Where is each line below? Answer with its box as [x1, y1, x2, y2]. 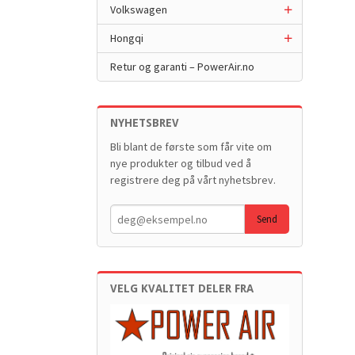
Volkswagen [110, 2, 167, 17]
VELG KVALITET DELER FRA [110, 282, 254, 295]
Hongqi [110, 31, 143, 45]
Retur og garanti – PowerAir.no [110, 59, 254, 74]
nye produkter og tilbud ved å [110, 156, 251, 170]
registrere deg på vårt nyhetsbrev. [110, 173, 276, 187]
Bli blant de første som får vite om [110, 139, 272, 154]
